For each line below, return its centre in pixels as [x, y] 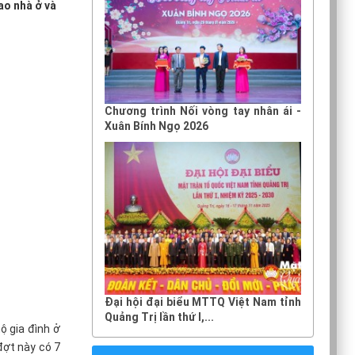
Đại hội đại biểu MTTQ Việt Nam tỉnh [203, 302]
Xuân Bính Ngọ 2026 [157, 126]
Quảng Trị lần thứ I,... [159, 317]
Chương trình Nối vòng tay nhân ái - [203, 111]
